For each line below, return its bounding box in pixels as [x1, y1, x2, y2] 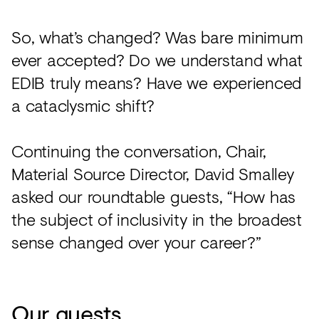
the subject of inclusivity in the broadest [11, 206, 302, 231]
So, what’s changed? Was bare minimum [11, 23, 303, 49]
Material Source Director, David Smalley [11, 160, 294, 186]
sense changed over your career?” [11, 229, 261, 254]
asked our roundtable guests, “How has [11, 183, 296, 209]
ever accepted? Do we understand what [11, 46, 303, 72]
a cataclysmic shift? [11, 92, 155, 117]
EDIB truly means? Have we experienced [11, 69, 302, 95]
